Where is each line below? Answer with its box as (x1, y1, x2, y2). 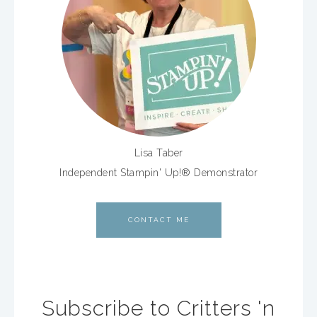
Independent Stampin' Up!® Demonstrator (59, 167, 258, 178)
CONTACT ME (127, 216, 190, 224)
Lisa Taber (134, 147, 183, 158)
